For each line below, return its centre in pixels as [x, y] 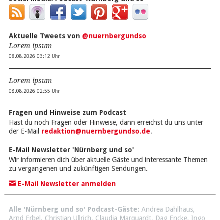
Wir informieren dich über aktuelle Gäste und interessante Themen [108, 160]
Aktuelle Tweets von [45, 36]
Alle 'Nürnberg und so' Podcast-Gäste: [74, 209]
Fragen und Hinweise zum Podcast [67, 112]
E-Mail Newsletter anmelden [66, 184]
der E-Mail [25, 131]
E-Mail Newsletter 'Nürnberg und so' [71, 150]
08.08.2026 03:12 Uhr [34, 56]
